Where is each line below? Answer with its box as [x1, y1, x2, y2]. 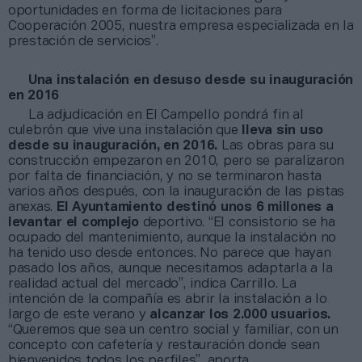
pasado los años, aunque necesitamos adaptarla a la [8, 262, 333, 275]
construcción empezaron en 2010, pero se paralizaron [8, 154, 344, 167]
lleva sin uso [242, 124, 323, 137]
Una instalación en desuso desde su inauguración [28, 74, 354, 86]
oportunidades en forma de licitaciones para [8, 4, 283, 17]
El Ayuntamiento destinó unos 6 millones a [56, 200, 334, 213]
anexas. [8, 200, 57, 213]
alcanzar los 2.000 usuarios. [149, 308, 331, 321]
